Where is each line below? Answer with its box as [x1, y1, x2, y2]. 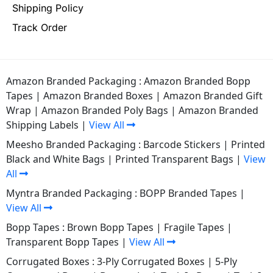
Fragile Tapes [164, 220, 224, 234]
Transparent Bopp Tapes [6, 235, 119, 249]
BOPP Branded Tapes [140, 186, 237, 200]
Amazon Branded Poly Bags [41, 103, 168, 117]
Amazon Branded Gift [163, 88, 263, 102]
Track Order [12, 21, 67, 34]
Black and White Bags [6, 152, 105, 166]
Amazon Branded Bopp [144, 74, 250, 88]
